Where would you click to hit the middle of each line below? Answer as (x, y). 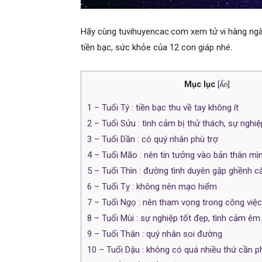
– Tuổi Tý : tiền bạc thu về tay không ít (165, 108)
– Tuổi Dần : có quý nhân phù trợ (155, 139)
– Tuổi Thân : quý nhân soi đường (157, 234)
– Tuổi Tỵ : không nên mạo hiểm (154, 187)
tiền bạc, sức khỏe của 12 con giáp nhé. (156, 47)
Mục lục (200, 84)
